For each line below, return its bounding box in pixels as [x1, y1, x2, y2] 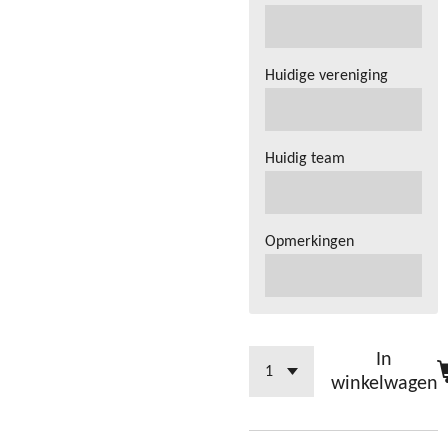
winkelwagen [330, 373, 438, 394]
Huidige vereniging [265, 68, 389, 84]
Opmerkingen [265, 234, 355, 251]
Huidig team [265, 151, 346, 168]
